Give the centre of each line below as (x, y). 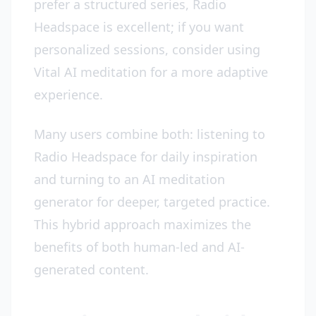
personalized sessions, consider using (147, 49)
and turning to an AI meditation (129, 179)
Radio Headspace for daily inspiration (146, 157)
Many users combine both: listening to (150, 134)
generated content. (91, 269)
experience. (68, 95)
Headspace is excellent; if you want (139, 27)
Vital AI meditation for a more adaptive (151, 72)
